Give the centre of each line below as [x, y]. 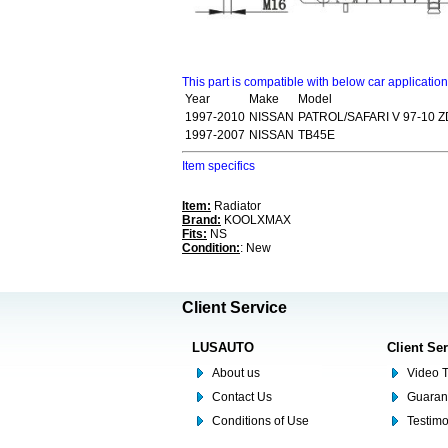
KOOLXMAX [256, 220]
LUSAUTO [223, 348]
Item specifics [218, 166]
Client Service [234, 308]
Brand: [201, 220]
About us [236, 373]
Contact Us [242, 397]
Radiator [236, 206]
